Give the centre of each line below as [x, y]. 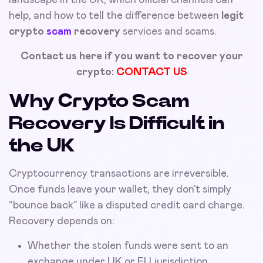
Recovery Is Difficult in [117, 123]
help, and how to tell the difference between [115, 16]
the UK [42, 145]
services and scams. [168, 31]
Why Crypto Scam [99, 101]
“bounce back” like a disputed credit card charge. [127, 205]
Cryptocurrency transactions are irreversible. [119, 173]
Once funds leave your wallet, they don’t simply [120, 189]
